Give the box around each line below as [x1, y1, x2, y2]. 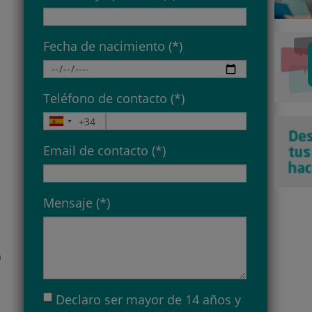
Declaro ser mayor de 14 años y [56, 291, 241, 309]
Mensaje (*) [43, 194, 110, 212]
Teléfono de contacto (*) [43, 90, 185, 107]
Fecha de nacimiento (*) [43, 38, 182, 55]
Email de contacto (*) [43, 142, 166, 159]
